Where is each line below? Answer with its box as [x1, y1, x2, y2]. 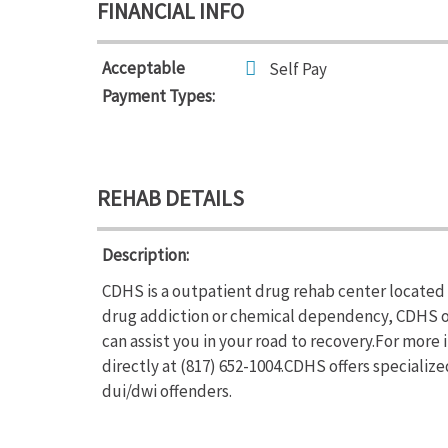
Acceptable [102, 57, 185, 79]
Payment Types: [102, 85, 215, 107]
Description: [102, 244, 189, 266]
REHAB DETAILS [97, 184, 244, 212]
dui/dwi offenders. [102, 380, 232, 402]
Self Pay [269, 58, 327, 80]
